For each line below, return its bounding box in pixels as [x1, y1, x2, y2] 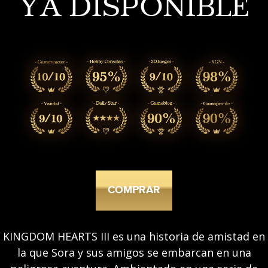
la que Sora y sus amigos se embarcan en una [17, 245, 251, 260]
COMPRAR [108, 184, 160, 197]
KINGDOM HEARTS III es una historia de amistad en [3, 229, 265, 244]
